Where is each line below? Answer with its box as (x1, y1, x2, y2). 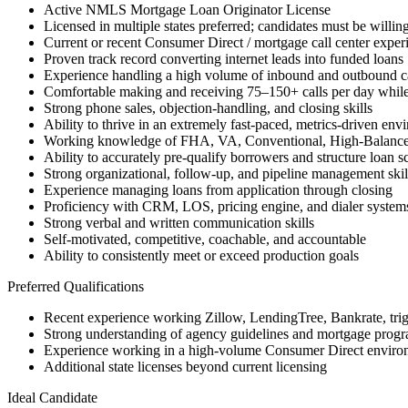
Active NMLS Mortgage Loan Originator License (44, 2, 331, 18)
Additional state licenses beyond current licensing (44, 359, 327, 375)
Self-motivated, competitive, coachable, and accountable (44, 231, 366, 248)
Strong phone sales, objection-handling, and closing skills (44, 100, 372, 117)
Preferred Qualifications (7, 279, 144, 295)
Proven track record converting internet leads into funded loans (44, 51, 403, 67)
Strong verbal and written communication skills (44, 215, 314, 231)
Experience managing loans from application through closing (44, 182, 393, 199)
